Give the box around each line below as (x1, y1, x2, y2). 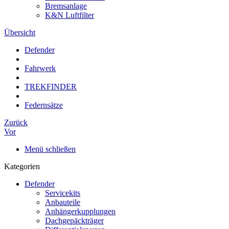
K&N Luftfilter (45, 11, 94, 19)
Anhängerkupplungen (45, 207, 116, 216)
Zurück (4, 118, 28, 127)
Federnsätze (25, 101, 63, 109)
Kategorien (4, 162, 40, 171)
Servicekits (45, 189, 80, 197)
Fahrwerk (25, 64, 56, 73)
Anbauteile (45, 198, 80, 207)
